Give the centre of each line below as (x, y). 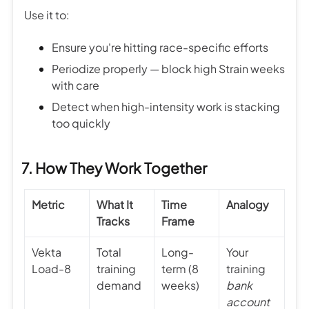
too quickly (81, 123)
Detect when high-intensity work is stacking (166, 106)
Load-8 (51, 268)
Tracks (113, 221)
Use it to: (47, 14)
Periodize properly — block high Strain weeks (168, 68)
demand (119, 285)
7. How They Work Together (114, 168)
